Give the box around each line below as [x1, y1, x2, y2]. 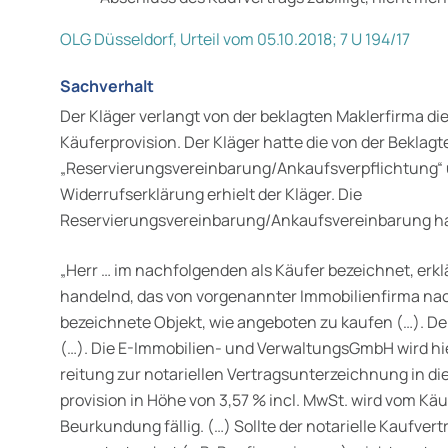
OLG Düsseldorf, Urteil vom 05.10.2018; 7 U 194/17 [60, 27, 410, 50]
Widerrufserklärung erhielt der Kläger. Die [60, 183, 362, 206]
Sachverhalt [60, 74, 154, 97]
